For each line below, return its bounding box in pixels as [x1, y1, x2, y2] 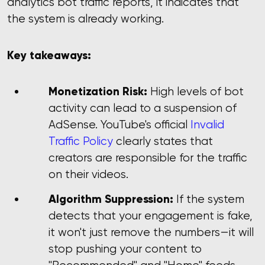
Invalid [190, 117, 224, 131]
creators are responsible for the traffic [49, 150, 247, 164]
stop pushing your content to [49, 242, 202, 256]
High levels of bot [147, 84, 244, 98]
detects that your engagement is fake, [49, 209, 253, 223]
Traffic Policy [49, 134, 113, 148]
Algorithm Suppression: [49, 192, 173, 206]
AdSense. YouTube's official [49, 117, 190, 131]
